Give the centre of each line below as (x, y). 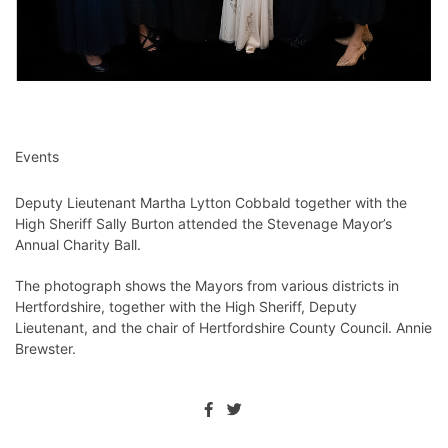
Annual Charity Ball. (78, 244)
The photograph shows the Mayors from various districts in (207, 285)
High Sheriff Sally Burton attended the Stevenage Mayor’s (203, 223)
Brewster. (45, 348)
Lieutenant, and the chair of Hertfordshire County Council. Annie (223, 327)
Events (37, 156)
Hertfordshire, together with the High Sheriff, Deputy (186, 306)
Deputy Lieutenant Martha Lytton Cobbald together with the (211, 202)
